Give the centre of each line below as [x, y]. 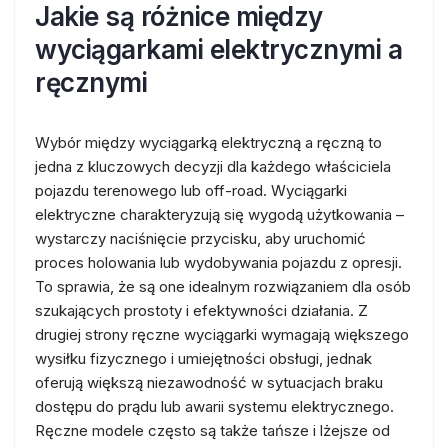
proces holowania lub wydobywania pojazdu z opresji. [218, 262]
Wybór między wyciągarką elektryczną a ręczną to [208, 142]
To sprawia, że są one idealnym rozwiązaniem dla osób [223, 286]
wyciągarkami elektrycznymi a [218, 49]
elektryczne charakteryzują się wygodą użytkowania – [219, 214]
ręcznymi [91, 82]
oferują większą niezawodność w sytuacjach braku [209, 382]
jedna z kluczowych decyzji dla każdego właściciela [213, 166]
